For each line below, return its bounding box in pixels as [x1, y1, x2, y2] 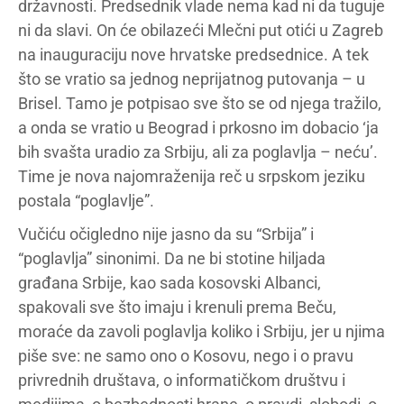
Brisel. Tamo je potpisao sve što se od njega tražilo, [18, 94, 381, 113]
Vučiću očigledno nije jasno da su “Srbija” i [18, 225, 314, 243]
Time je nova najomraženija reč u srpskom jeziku [18, 167, 365, 186]
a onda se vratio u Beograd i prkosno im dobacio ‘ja [18, 118, 379, 137]
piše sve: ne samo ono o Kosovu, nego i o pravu [18, 346, 353, 365]
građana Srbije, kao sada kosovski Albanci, [18, 273, 321, 292]
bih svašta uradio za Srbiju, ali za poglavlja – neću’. [18, 142, 378, 161]
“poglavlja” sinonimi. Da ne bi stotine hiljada [18, 249, 326, 268]
